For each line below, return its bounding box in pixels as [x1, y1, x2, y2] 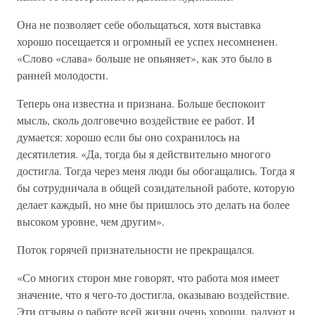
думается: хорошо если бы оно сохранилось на [17, 129, 240, 144]
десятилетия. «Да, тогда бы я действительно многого [17, 146, 271, 161]
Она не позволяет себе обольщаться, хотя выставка [17, 17, 261, 32]
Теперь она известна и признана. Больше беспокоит [17, 96, 265, 110]
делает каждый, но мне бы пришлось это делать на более [17, 197, 290, 212]
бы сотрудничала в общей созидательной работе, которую [17, 180, 295, 195]
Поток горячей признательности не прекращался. [17, 242, 255, 257]
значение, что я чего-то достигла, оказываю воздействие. [17, 287, 290, 302]
